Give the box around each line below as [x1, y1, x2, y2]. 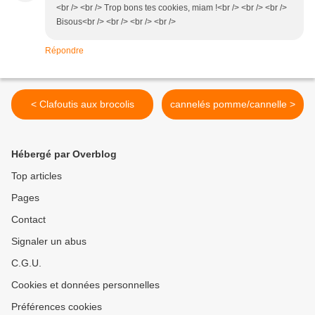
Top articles [11, 170, 62, 182]
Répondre [45, 46, 84, 56]
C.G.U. [11, 257, 41, 269]
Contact [11, 214, 46, 226]
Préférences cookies [11, 301, 102, 313]
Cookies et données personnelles [11, 279, 160, 291]
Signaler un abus [11, 236, 86, 247]
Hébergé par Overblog [11, 148, 117, 160]
